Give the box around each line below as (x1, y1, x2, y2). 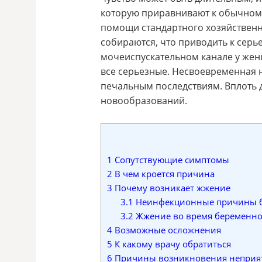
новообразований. (101, 94, 187, 107)
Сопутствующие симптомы (112, 153, 229, 166)
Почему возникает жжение (112, 181, 230, 194)
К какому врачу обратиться (112, 237, 231, 250)
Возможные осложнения (112, 223, 221, 236)
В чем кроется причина (112, 167, 215, 180)
